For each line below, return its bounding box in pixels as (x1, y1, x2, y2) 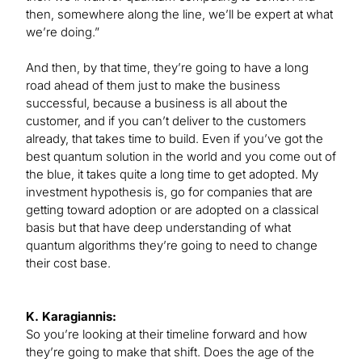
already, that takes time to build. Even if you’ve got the (26, 131, 323, 147)
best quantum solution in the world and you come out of (26, 149, 336, 165)
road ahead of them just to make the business (26, 78, 280, 94)
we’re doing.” (26, 24, 99, 40)
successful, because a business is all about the (26, 95, 288, 112)
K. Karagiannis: (26, 309, 116, 325)
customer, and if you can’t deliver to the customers (26, 113, 306, 129)
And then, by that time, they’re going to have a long (26, 60, 309, 76)
